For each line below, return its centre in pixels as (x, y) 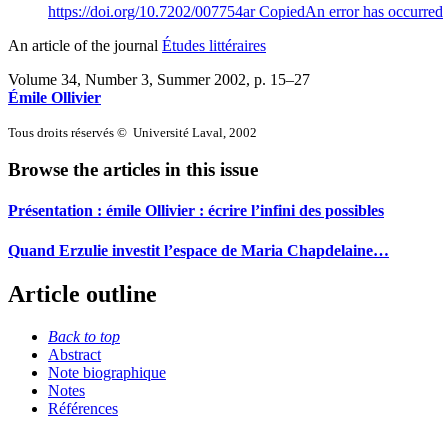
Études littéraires (214, 45)
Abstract (74, 354)
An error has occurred (374, 11)
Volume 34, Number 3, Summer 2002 (127, 79)
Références (83, 408)
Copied (282, 11)
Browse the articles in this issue (133, 170)
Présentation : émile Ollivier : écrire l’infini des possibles (196, 211)
